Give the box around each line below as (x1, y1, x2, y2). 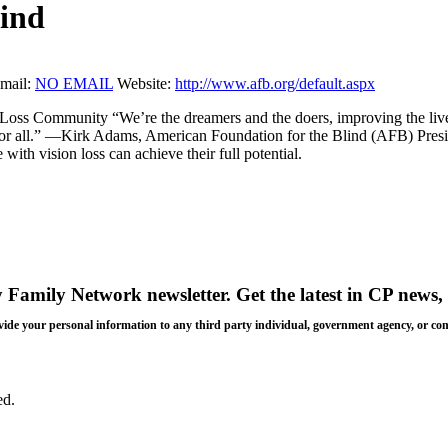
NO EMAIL (35, 75, 113, 93)
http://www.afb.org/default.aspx (175, 75, 375, 93)
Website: (117, 75, 171, 93)
